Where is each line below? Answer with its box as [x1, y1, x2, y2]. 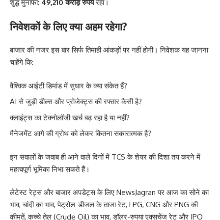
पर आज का [156, 188, 189, 197]
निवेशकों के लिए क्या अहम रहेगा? [10, 19, 127, 33]
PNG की [172, 200, 198, 209]
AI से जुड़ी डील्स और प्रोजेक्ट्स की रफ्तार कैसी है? [10, 97, 142, 106]
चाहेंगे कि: [10, 57, 33, 67]
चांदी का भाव [23, 200, 54, 209]
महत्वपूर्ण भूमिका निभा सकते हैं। [10, 164, 90, 174]
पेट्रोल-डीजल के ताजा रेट [57, 200, 126, 209]
